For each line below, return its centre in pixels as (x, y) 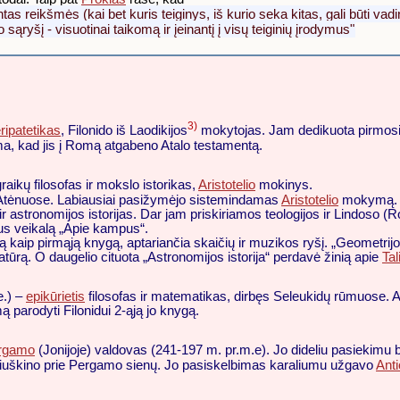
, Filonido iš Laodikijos (124, 130)
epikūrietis (55, 296)
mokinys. (284, 184)
